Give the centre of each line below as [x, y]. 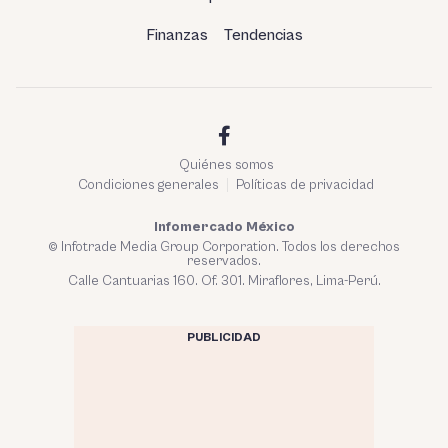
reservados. [224, 261]
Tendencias [263, 35]
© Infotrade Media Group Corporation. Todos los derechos [224, 247]
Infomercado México [224, 227]
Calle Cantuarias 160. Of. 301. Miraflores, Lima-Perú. [224, 281]
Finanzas [176, 35]
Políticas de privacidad [305, 185]
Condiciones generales [148, 185]
